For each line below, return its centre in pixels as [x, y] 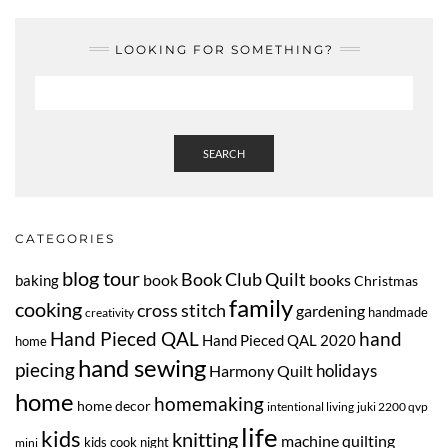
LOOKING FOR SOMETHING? [224, 49]
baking [37, 279]
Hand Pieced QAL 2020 [279, 339]
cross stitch [181, 310]
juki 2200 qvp [392, 406]
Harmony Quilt [261, 370]
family [261, 307]
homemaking [209, 403]
